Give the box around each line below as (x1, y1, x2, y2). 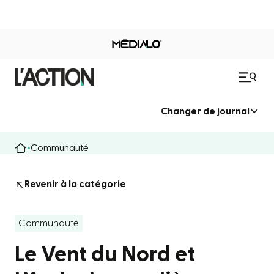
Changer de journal (161, 106, 250, 116)
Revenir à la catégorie (24, 179, 126, 189)
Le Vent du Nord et (15, 243, 195, 265)
